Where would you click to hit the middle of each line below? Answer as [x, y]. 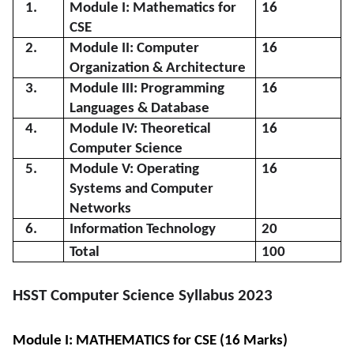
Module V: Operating [134, 169]
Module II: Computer [134, 48]
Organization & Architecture [158, 68]
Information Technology [143, 229]
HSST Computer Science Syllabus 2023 [143, 296]
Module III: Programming [147, 88]
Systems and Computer [141, 189]
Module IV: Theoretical [140, 129]
